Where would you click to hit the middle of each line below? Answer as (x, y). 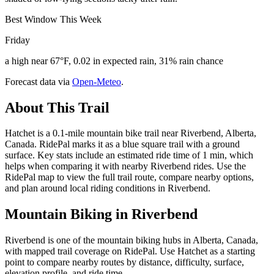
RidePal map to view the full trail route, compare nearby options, (129, 177)
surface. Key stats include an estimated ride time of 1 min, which (129, 155)
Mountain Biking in (68, 214)
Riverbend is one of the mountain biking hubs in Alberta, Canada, (131, 240)
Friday (17, 40)
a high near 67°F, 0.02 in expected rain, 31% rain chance (114, 61)
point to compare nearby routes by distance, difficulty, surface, (124, 262)
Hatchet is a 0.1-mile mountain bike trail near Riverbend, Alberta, (131, 133)
